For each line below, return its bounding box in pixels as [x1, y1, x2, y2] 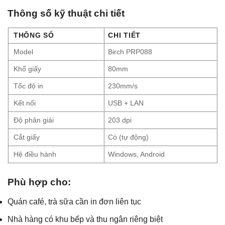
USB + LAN [108, 98, 144, 107]
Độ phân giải [14, 116, 54, 124]
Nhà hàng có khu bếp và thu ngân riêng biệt [8, 214, 163, 223]
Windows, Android [108, 150, 165, 158]
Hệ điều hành [14, 150, 56, 158]
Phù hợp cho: [8, 176, 71, 187]
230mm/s [108, 81, 138, 90]
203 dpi [108, 116, 132, 124]
